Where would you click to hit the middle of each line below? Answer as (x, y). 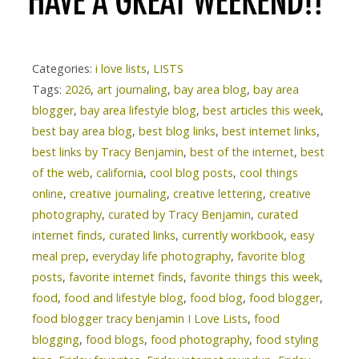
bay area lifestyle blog (138, 110)
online (48, 193)
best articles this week (262, 110)
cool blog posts (192, 172)
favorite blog (271, 256)
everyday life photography (161, 256)
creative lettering (218, 193)
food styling (287, 339)
